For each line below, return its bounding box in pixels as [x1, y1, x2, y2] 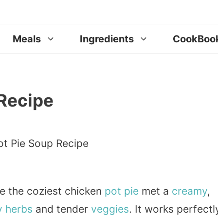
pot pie [105, 184, 139, 197]
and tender [33, 202, 91, 215]
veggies [91, 202, 129, 215]
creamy [172, 184, 207, 197]
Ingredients [80, 33, 134, 45]
